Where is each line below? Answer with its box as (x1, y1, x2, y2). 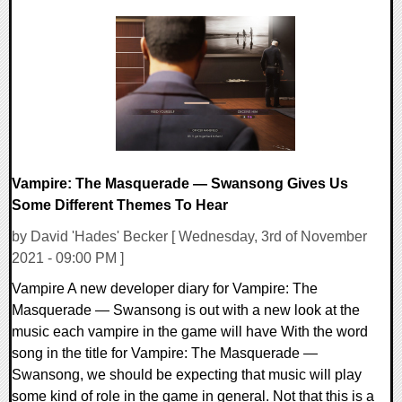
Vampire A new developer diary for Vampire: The (12, 280, 318, 296)
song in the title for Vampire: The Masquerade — (12, 345, 318, 361)
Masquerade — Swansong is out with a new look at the (12, 301, 360, 318)
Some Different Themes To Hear (12, 197, 228, 213)
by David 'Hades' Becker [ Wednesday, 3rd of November (12, 228, 367, 244)
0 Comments (21, 17, 107, 33)
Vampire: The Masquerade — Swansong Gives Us (12, 175, 348, 191)
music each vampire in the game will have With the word (12, 323, 368, 339)
